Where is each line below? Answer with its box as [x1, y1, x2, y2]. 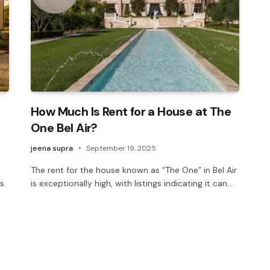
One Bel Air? [31, 120, 98, 136]
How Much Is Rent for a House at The [31, 104, 231, 120]
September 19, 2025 [86, 143, 156, 154]
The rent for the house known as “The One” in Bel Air [31, 165, 237, 176]
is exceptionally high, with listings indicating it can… [31, 178, 233, 189]
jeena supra [31, 143, 73, 154]
